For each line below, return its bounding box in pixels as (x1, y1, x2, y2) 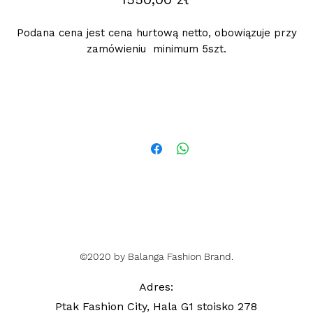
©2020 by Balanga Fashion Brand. (80, 251, 233, 262)
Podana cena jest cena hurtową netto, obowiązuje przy (16, 27, 297, 39)
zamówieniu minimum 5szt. (87, 43, 226, 55)
